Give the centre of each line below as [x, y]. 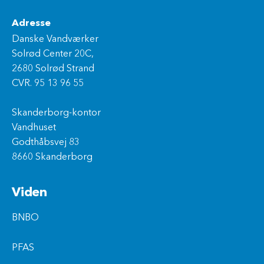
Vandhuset [34, 128]
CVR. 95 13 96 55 [48, 83]
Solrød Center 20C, [53, 54]
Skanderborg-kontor [56, 113]
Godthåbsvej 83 [46, 142]
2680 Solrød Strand [53, 69]
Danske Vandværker [55, 39]
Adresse [31, 23]
